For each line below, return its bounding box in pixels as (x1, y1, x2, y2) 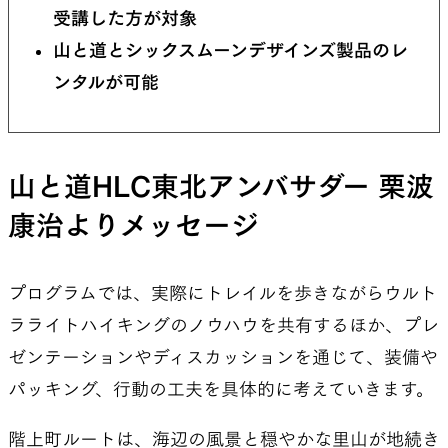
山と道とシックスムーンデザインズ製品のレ (53, 40, 408, 59)
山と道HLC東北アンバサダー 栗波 (8, 171, 434, 200)
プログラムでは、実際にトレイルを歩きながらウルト (8, 283, 437, 302)
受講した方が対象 (53, 8, 197, 27)
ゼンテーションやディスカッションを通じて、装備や (8, 347, 438, 366)
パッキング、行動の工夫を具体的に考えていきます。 (8, 379, 434, 398)
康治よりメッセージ (8, 210, 259, 239)
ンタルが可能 (53, 72, 159, 91)
